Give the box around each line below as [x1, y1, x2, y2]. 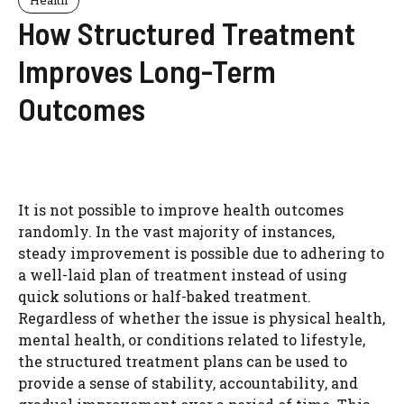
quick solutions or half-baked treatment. [18, 286, 311, 306]
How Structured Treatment [18, 13, 355, 51]
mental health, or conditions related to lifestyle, [18, 329, 365, 349]
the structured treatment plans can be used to [18, 351, 347, 371]
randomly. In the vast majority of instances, [18, 221, 335, 241]
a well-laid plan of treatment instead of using [18, 264, 347, 284]
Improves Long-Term [18, 50, 276, 89]
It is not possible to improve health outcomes [18, 199, 344, 219]
